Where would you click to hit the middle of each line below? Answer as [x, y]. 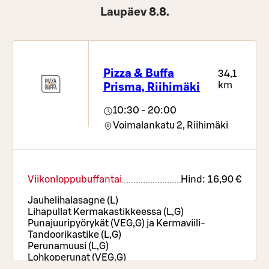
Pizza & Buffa [138, 73]
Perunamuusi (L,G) [68, 246]
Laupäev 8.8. [134, 13]
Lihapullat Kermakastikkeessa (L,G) [106, 212]
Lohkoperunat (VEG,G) [77, 258]
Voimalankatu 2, [149, 126]
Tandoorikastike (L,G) [75, 235]
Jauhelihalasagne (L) [73, 201]
